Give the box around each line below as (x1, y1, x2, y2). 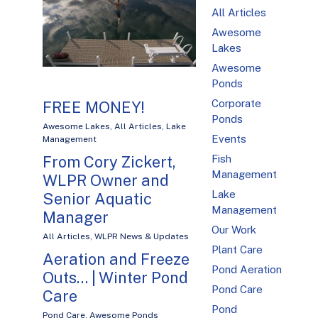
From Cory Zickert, (43, 153, 176, 172)
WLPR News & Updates (94, 231, 189, 242)
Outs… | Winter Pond (43, 268, 188, 287)
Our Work (212, 224, 257, 236)
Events (212, 133, 247, 146)
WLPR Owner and (43, 171, 169, 190)
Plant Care (212, 243, 263, 256)
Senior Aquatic (43, 190, 152, 209)
